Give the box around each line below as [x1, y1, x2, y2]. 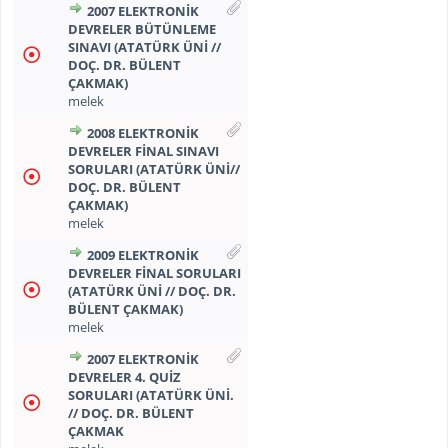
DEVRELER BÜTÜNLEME [67, 20, 216, 38]
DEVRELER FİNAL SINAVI [67, 142, 219, 160]
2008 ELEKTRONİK [86, 124, 199, 142]
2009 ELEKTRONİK [86, 246, 199, 264]
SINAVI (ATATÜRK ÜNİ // [67, 38, 221, 56]
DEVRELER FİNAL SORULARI [67, 264, 241, 282]
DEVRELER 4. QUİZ [67, 368, 181, 386]
